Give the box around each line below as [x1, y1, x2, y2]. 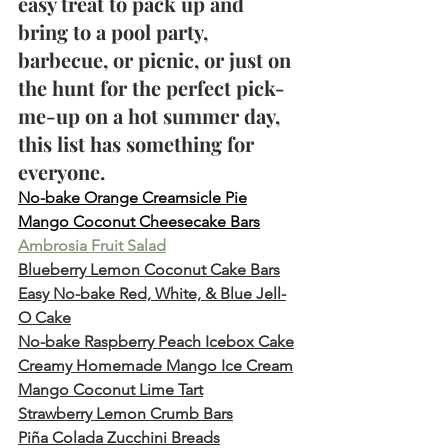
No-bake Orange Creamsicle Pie [18, 187, 247, 207]
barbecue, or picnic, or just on [18, 45, 296, 73]
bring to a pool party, [18, 17, 213, 45]
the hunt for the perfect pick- [18, 73, 285, 101]
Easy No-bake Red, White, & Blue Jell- [18, 283, 286, 303]
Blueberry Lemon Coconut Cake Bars [18, 259, 280, 279]
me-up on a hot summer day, [18, 101, 285, 129]
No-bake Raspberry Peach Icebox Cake [18, 331, 294, 351]
